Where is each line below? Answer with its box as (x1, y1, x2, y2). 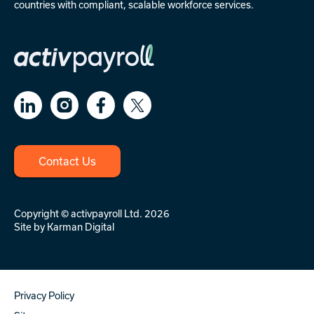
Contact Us (39, 155, 96, 168)
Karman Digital (47, 221, 114, 233)
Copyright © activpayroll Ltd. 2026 (14, 207, 170, 220)
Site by (14, 221, 47, 233)
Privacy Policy (14, 289, 74, 302)
